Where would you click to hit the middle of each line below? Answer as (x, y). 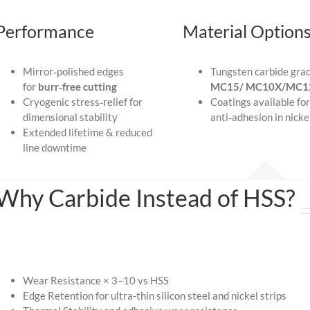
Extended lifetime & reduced (87, 132)
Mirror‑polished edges (73, 71)
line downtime (54, 147)
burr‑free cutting (77, 86)
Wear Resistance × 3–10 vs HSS (95, 281)
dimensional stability (70, 117)
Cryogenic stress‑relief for (82, 101)
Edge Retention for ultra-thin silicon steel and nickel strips (154, 296)
